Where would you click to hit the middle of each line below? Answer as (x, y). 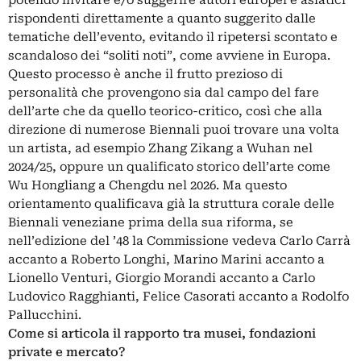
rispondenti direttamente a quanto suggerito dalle (162, 19)
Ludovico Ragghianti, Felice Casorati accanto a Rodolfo (178, 297)
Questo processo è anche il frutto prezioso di (145, 75)
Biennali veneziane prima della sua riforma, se (151, 223)
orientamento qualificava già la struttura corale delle (171, 204)
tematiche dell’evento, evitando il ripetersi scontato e (173, 37)
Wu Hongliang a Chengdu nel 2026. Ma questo (147, 186)
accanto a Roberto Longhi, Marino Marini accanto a (166, 260)
